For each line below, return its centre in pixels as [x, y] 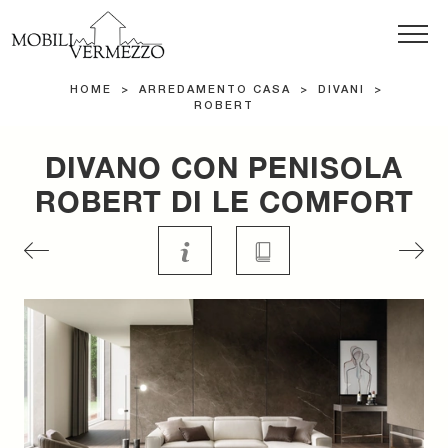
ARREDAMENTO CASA [214, 90]
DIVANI [341, 90]
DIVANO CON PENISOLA [224, 167]
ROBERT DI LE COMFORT [224, 201]
